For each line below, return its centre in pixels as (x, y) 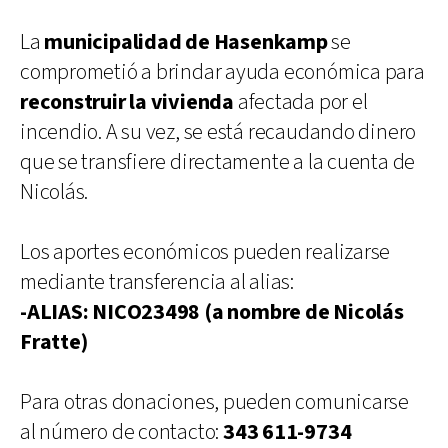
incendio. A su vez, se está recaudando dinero (218, 132)
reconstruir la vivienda (127, 102)
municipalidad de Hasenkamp (186, 42)
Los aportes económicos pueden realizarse (205, 252)
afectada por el (300, 102)
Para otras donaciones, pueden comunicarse (214, 402)
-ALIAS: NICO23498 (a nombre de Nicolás (212, 312)
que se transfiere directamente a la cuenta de (218, 162)
